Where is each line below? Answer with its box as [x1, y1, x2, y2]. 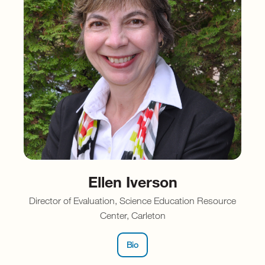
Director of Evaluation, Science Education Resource [29, 195, 236, 206]
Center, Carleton [99, 209, 166, 221]
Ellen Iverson [88, 172, 177, 190]
